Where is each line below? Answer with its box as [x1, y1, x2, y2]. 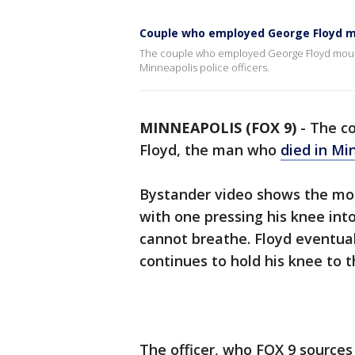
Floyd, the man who [139, 140, 281, 159]
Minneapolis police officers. [139, 60, 269, 74]
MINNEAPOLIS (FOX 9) [139, 118, 296, 137]
